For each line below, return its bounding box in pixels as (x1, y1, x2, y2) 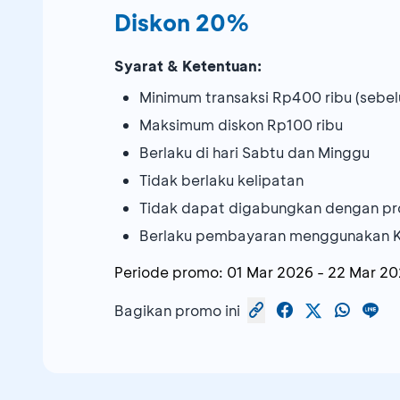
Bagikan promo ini (114, 300, 240, 320)
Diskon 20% (114, 8, 250, 38)
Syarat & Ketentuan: (114, 56, 262, 76)
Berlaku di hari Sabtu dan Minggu (139, 143, 370, 162)
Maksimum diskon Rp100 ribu (139, 115, 343, 135)
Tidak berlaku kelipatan (139, 171, 304, 190)
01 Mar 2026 (227, 262, 313, 282)
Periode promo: (114, 262, 223, 282)
